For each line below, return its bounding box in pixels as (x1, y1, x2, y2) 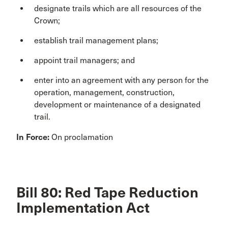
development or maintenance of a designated (34, 99, 201, 109)
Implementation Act (16, 198, 150, 217)
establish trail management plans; (34, 35, 158, 45)
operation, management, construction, (34, 87, 175, 97)
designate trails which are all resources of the (34, 3, 202, 13)
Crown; (34, 15, 60, 25)
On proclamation (49, 132, 113, 142)
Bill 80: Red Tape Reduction (16, 183, 198, 202)
